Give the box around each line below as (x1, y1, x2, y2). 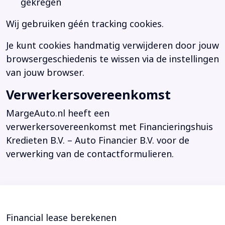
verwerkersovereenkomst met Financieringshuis (6, 121, 213, 134)
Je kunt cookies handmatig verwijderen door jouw (6, 39, 219, 53)
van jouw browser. (6, 66, 84, 80)
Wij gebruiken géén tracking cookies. (6, 18, 164, 31)
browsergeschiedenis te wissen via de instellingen (6, 53, 219, 66)
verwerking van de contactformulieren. (6, 148, 174, 161)
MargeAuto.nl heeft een (6, 107, 109, 121)
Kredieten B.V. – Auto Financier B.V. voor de (6, 134, 189, 148)
